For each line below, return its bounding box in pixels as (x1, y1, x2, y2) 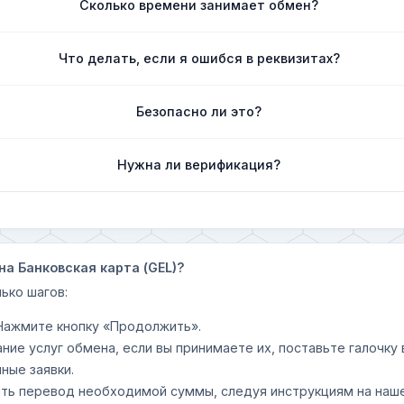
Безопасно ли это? (136, 103, 262, 119)
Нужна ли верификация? (117, 156, 281, 172)
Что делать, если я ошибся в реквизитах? (58, 50, 340, 66)
